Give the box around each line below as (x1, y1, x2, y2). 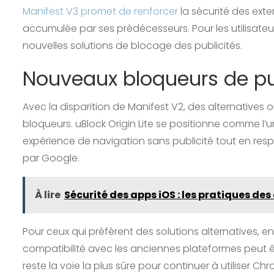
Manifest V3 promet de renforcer (23, 4, 178, 18)
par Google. (23, 150, 80, 165)
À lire (35, 187, 61, 202)
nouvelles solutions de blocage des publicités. (23, 38, 242, 53)
